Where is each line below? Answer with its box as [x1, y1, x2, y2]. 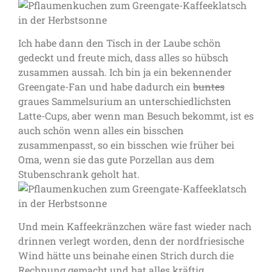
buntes [193, 80, 225, 93]
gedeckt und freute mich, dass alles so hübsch [18, 51, 228, 64]
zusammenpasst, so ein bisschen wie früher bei [18, 138, 234, 151]
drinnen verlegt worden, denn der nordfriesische [18, 234, 244, 248]
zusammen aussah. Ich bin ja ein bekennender [18, 66, 232, 78]
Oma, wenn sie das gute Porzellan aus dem [18, 153, 214, 166]
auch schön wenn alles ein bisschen [18, 124, 184, 137]
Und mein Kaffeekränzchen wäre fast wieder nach [18, 220, 251, 233]
